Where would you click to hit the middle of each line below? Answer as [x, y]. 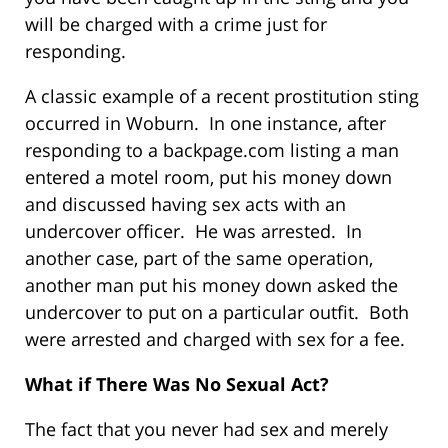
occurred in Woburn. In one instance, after [205, 123]
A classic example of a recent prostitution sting [222, 96]
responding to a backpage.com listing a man [212, 150]
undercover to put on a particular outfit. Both [217, 312]
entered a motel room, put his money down [208, 177]
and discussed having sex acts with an [185, 204]
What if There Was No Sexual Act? [177, 384]
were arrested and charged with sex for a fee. [215, 339]
